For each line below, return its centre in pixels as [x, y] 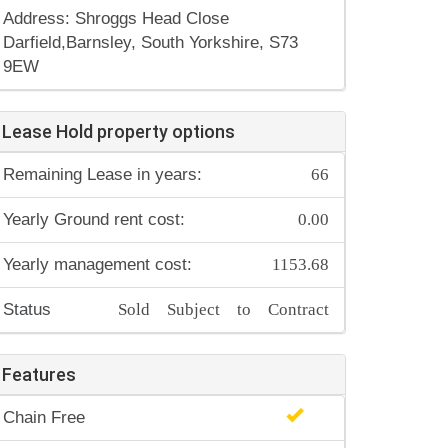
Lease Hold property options [118, 131]
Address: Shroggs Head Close [116, 18]
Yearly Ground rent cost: [94, 219]
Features [39, 374]
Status [27, 309]
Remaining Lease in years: [102, 174]
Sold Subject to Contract [223, 307]
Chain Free [44, 417]
